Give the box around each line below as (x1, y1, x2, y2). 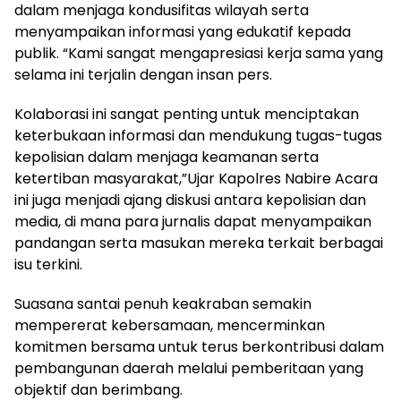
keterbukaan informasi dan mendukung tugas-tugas (14, 124, 382, 146)
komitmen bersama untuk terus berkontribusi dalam (14, 336, 384, 357)
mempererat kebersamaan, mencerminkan (14, 314, 325, 336)
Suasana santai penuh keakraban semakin (14, 293, 311, 314)
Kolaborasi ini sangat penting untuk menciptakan (14, 103, 359, 124)
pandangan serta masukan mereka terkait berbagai (14, 232, 383, 253)
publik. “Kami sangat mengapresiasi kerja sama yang (14, 42, 383, 64)
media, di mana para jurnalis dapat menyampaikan (14, 210, 371, 232)
